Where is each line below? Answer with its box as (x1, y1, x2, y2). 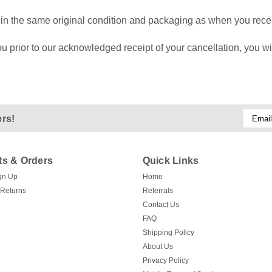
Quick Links (142, 155, 199, 166)
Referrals (142, 186, 173, 195)
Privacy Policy (142, 256, 189, 265)
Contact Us (142, 200, 179, 209)
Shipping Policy (142, 228, 194, 237)
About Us (142, 242, 173, 251)
